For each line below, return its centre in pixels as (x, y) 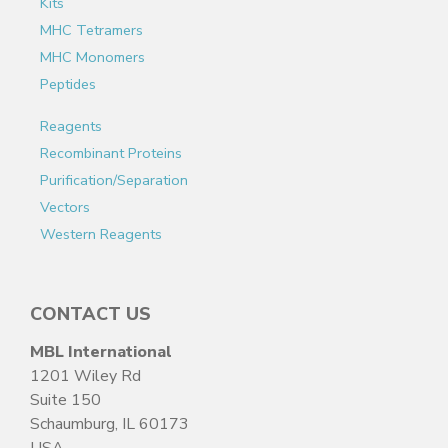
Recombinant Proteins (111, 152)
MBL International (101, 351)
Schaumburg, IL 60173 (109, 423)
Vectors (65, 206)
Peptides (68, 83)
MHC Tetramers (91, 29)
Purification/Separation (114, 179)
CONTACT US (90, 313)
